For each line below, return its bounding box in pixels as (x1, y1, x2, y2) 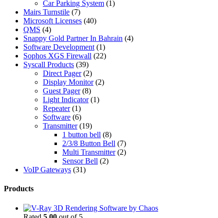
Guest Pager (43, 87, 80, 95)
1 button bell (62, 130, 101, 139)
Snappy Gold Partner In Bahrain (23, 34, 123, 43)
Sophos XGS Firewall (23, 52, 91, 60)
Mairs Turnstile (23, 8, 70, 17)
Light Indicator (43, 95, 89, 104)
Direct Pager (43, 69, 81, 78)
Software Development (23, 43, 94, 52)
